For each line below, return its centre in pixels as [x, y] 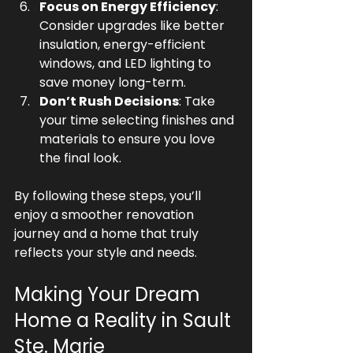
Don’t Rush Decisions [109, 101]
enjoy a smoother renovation [106, 214]
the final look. [80, 158]
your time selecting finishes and [138, 120]
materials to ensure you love [129, 139]
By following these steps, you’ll [109, 195]
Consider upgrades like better [134, 25]
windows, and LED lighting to [127, 63]
